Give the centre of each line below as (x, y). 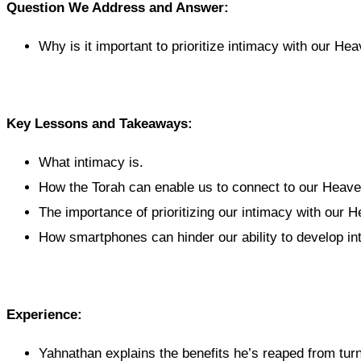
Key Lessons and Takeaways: (100, 124)
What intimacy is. (91, 163)
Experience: (44, 315)
